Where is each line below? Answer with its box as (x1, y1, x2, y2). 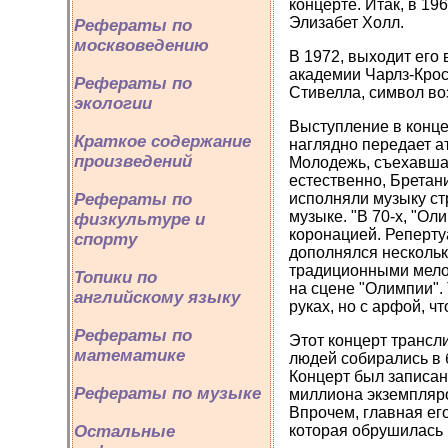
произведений (74, 152, 192, 171)
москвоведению (74, 36, 209, 55)
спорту (74, 230, 137, 249)
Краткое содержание (74, 132, 251, 151)
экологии (74, 94, 152, 113)
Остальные (74, 422, 175, 441)
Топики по (74, 268, 157, 287)
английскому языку (74, 288, 240, 307)
